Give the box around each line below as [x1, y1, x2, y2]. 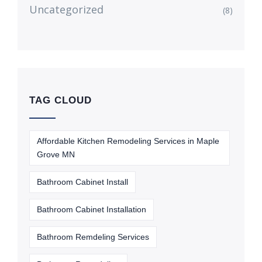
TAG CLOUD [29, 95, 92, 106]
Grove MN [37, 150, 75, 159]
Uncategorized [29, 2, 104, 16]
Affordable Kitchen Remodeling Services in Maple [37, 136, 219, 146]
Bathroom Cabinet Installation [37, 205, 146, 214]
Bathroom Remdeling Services [37, 232, 149, 242]
